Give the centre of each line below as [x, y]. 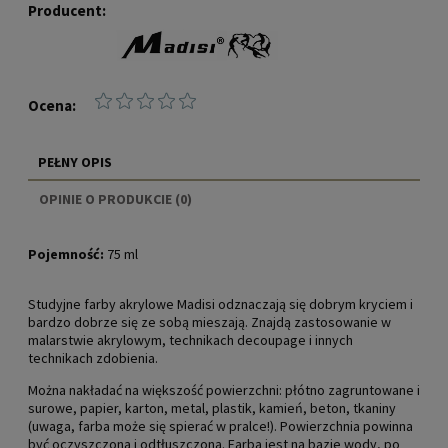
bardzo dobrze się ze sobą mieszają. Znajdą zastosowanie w [209, 322]
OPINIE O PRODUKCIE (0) [115, 199]
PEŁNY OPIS [75, 162]
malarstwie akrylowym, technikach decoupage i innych [190, 340]
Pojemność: [66, 254]
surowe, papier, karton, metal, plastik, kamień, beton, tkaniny [212, 408]
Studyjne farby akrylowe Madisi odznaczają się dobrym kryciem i [220, 304]
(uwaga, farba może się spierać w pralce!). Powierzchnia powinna [220, 426]
